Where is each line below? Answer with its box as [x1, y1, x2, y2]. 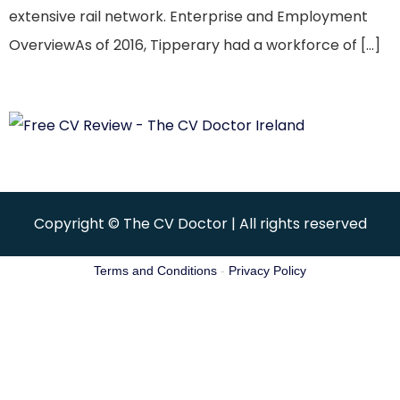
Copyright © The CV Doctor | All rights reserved [33, 212, 367, 234]
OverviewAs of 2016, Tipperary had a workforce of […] [9, 34, 380, 55]
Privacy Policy [229, 262, 306, 278]
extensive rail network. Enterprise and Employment [9, 5, 368, 27]
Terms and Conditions [94, 262, 217, 278]
